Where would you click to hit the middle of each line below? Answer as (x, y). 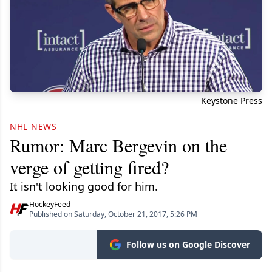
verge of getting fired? (89, 167)
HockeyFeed (50, 205)
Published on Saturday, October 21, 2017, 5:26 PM (113, 214)
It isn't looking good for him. (84, 187)
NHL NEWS (33, 127)
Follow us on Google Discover (188, 245)
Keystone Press (232, 101)
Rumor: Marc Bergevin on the (118, 145)
